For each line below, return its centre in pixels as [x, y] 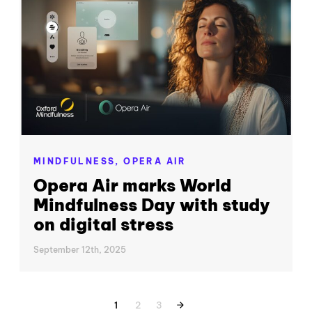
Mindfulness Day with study [152, 204]
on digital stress [103, 224]
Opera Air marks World [132, 185]
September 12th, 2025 [80, 250]
